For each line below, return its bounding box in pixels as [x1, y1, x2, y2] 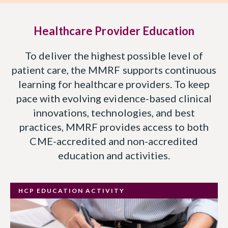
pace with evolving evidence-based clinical [16, 92, 212, 105]
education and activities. [58, 149, 170, 162]
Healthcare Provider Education [33, 24, 195, 38]
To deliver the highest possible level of [25, 49, 203, 62]
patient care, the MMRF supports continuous [11, 64, 217, 76]
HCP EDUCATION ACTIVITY [18, 187, 125, 195]
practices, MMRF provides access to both [19, 121, 209, 133]
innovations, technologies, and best [33, 106, 195, 119]
